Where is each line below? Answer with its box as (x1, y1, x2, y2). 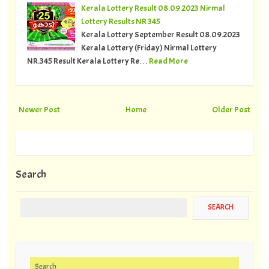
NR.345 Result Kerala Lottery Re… (26, 55, 148, 67)
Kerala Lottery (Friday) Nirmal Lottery (80, 42, 217, 53)
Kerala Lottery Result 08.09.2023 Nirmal (80, 2, 225, 14)
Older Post (212, 103, 251, 115)
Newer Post (18, 103, 60, 115)
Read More (148, 55, 188, 67)
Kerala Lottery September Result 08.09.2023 (80, 29, 240, 40)
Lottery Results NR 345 (80, 16, 160, 27)
